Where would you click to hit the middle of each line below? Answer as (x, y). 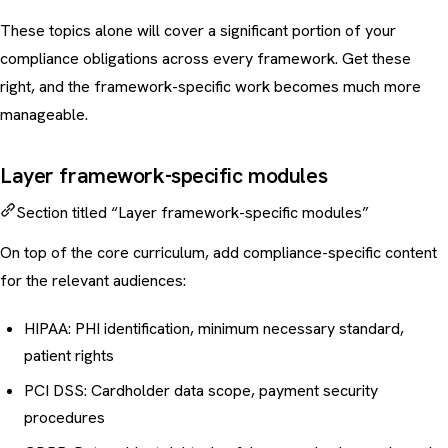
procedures (64, 418)
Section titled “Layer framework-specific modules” (192, 213)
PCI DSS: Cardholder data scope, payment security (201, 391)
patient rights (69, 356)
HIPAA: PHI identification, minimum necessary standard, (214, 329)
